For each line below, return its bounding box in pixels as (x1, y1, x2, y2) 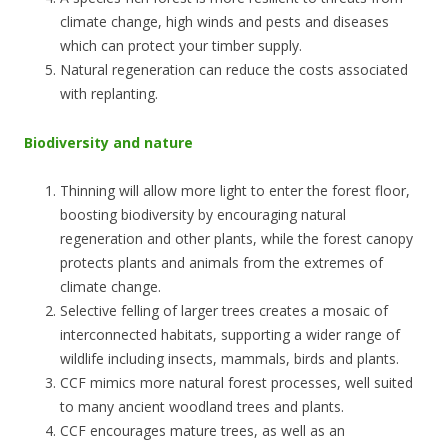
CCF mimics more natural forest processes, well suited (60, 372, 413, 392)
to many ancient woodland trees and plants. (60, 396, 344, 416)
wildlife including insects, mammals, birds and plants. (60, 348, 399, 368)
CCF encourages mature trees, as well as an (60, 420, 345, 440)
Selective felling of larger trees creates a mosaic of (60, 300, 388, 320)
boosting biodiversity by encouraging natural (60, 204, 346, 224)
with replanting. (60, 83, 158, 103)
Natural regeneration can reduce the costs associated (60, 59, 408, 79)
